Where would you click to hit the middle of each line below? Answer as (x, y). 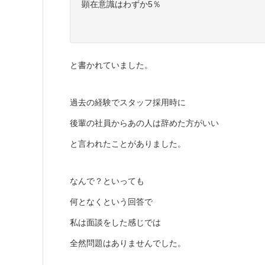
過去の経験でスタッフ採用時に (128, 103)
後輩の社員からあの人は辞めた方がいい (144, 123)
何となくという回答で (111, 202)
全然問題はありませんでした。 (128, 243)
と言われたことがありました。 (128, 144)
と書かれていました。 (111, 65)
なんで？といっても (107, 181)
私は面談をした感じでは (115, 223)
